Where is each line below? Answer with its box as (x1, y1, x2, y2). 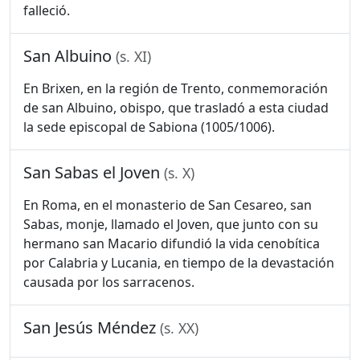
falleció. (23, 2, 70, 19)
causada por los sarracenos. (23, 273, 194, 291)
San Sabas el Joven (23, 162, 164, 183)
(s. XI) (116, 47, 151, 66)
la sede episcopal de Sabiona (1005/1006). (23, 118, 275, 136)
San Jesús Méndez (23, 317, 160, 338)
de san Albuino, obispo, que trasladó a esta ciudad (23, 99, 329, 117)
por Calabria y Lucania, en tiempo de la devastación (23, 254, 334, 272)
